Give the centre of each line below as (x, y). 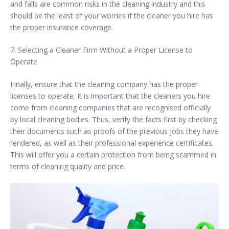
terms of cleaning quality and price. (68, 166)
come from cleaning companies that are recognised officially (110, 107)
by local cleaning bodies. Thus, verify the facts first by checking (113, 119)
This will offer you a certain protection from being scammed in (113, 154)
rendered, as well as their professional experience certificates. (112, 143)
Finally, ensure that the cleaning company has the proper (104, 84)
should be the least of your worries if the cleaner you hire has (112, 15)
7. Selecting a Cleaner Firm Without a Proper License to (101, 50)
